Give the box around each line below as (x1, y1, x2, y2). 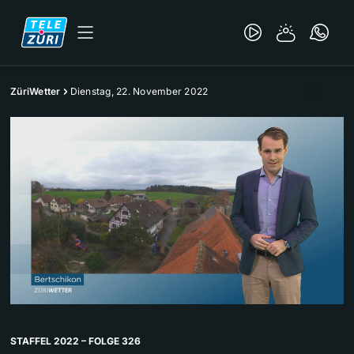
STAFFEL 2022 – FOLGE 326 (10, 335, 141, 348)
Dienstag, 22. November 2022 (70, 85, 209, 97)
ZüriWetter (10, 85, 61, 97)
